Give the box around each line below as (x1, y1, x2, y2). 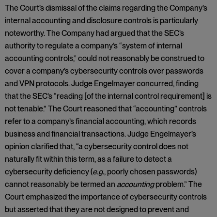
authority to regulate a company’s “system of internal (5, 41, 182, 50)
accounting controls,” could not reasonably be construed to (5, 54, 204, 63)
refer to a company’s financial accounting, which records (5, 117, 196, 126)
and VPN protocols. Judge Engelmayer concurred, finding (5, 79, 199, 88)
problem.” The (155, 180, 202, 189)
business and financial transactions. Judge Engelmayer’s (5, 129, 196, 139)
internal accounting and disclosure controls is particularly (5, 16, 198, 25)
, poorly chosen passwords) (104, 167, 197, 176)
